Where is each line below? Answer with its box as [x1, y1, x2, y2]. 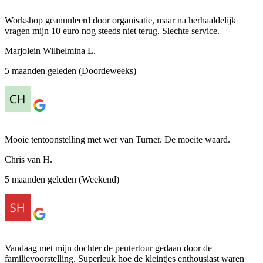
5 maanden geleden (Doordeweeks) [5, 65, 136, 76]
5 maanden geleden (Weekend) [5, 174, 119, 184]
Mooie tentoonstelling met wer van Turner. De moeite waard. [5, 134, 230, 144]
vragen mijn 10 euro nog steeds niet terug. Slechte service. [5, 25, 220, 36]
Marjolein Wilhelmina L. [5, 45, 96, 56]
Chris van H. [5, 154, 52, 164]
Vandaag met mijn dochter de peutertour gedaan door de [5, 242, 212, 253]
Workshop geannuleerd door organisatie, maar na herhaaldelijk [5, 15, 236, 25]
